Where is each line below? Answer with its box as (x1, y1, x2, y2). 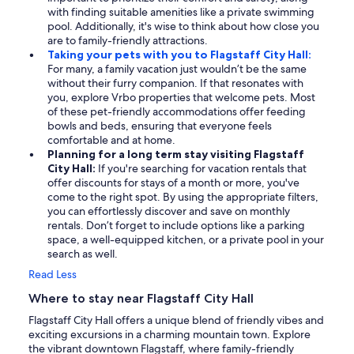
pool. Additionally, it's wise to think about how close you (47, 18, 319, 33)
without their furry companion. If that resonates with (47, 75, 303, 90)
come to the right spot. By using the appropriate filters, (47, 189, 318, 204)
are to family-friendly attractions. (47, 32, 208, 47)
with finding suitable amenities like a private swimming (47, 4, 314, 19)
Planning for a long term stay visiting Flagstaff (47, 146, 304, 161)
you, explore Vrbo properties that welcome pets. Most (47, 89, 315, 104)
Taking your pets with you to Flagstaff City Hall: (47, 47, 311, 62)
